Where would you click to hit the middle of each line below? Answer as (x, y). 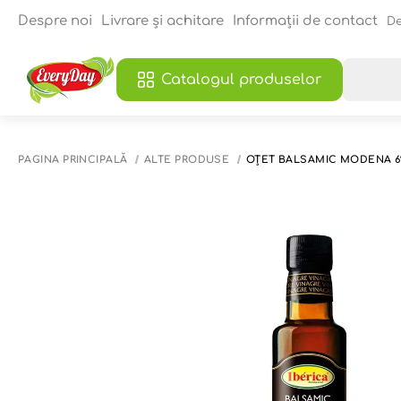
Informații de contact (305, 21)
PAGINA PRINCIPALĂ (73, 159)
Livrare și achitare (162, 21)
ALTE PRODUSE (187, 159)
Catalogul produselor (241, 80)
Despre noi (55, 21)
